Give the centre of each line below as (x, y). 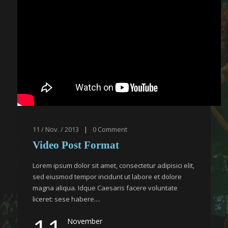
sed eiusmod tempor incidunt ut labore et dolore (107, 177)
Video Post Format (76, 145)
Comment (112, 129)
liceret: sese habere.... (66, 199)
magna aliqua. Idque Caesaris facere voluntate (105, 188)
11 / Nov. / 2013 (56, 129)
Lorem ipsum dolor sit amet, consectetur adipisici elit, (113, 165)
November (85, 221)
